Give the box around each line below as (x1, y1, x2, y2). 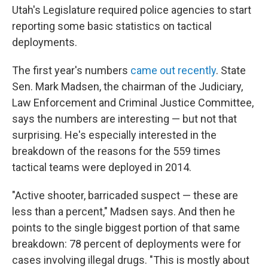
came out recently (130, 63, 216, 77)
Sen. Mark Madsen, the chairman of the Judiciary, (12, 80, 243, 93)
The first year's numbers (12, 63, 130, 77)
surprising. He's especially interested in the (12, 128, 217, 141)
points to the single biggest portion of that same (12, 221, 240, 234)
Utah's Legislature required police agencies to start (12, 3, 251, 16)
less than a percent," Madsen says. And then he (12, 205, 235, 218)
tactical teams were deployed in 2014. (12, 160, 191, 173)
